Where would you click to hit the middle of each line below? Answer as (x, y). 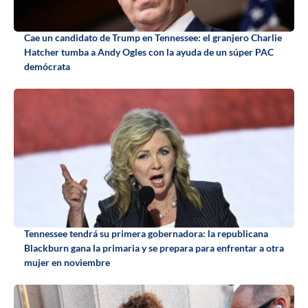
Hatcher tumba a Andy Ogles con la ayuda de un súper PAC (149, 52)
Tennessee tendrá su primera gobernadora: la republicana (146, 234)
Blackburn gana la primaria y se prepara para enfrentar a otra (154, 248)
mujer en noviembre (67, 263)
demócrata (47, 67)
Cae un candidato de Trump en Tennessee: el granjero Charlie (153, 38)
